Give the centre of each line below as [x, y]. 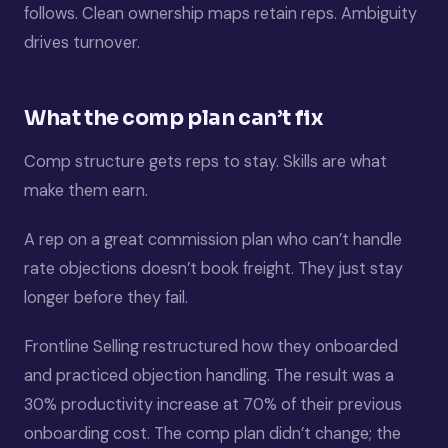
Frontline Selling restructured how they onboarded [211, 346]
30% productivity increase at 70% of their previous [213, 404]
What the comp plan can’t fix [174, 118]
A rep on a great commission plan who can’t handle [213, 239]
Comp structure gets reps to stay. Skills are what [205, 161]
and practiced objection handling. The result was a [209, 375]
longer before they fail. [106, 297]
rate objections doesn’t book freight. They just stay [213, 268]
